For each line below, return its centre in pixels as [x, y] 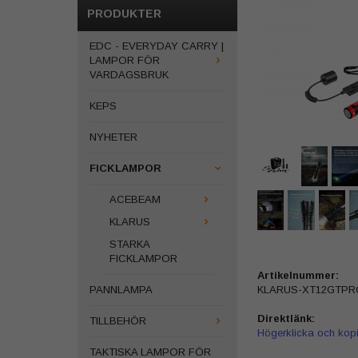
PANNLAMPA [121, 290]
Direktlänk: [286, 318]
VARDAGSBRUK [129, 75]
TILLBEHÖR [118, 321]
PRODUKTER [124, 14]
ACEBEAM [135, 199]
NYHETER [113, 137]
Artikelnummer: [298, 275]
